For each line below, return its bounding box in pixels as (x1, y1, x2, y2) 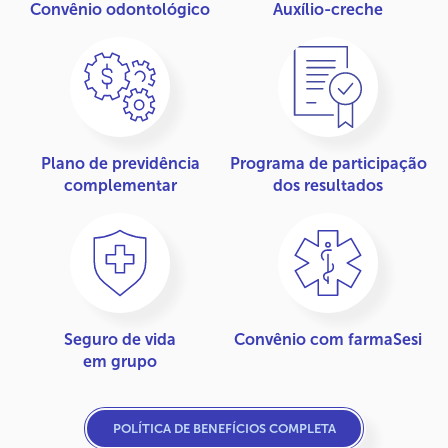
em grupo (83, 351, 157, 371)
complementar (63, 175, 177, 195)
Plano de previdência (40, 153, 200, 173)
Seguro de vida (64, 329, 176, 349)
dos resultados (273, 175, 383, 195)
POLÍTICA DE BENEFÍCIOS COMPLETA (112, 421, 336, 437)
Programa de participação (229, 153, 427, 173)
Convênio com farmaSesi (234, 329, 422, 349)
